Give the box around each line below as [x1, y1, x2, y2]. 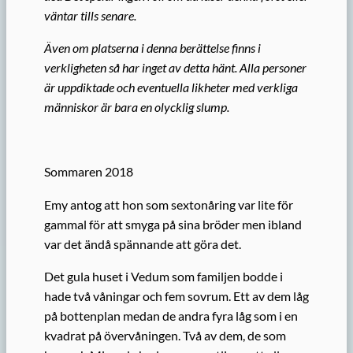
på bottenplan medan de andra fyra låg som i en [44, 307, 298, 323]
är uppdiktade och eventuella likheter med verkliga [44, 80, 298, 95]
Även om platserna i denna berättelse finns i [44, 40, 261, 55]
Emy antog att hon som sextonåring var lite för [44, 196, 293, 212]
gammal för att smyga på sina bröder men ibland [44, 216, 302, 232]
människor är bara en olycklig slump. [44, 99, 229, 114]
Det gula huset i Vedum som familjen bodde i [44, 268, 283, 284]
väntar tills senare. [44, 7, 136, 23]
